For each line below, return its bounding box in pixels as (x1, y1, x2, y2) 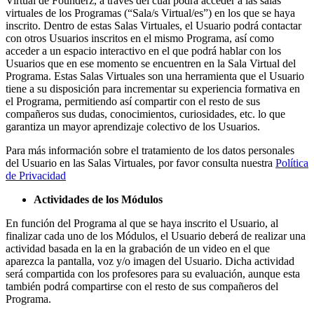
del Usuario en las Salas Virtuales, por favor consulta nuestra (6, 156, 275, 169)
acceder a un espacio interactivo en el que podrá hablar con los (6, 44, 281, 57)
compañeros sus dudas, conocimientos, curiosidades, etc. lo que (6, 107, 285, 120)
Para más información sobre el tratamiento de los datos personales (6, 144, 294, 156)
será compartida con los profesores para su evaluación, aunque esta (6, 267, 300, 280)
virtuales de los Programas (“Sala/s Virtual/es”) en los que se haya (6, 6, 295, 19)
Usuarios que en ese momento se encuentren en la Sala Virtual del (6, 57, 296, 69)
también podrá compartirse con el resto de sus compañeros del (6, 280, 278, 292)
